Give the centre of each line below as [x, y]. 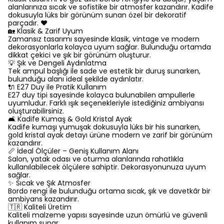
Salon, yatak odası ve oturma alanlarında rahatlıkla [96, 159]
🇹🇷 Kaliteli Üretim [40, 207]
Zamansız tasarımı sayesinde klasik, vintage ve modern [104, 39]
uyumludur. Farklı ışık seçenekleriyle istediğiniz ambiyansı [106, 103]
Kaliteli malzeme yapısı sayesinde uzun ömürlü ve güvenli [108, 215]
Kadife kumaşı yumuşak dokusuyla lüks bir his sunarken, [104, 127]
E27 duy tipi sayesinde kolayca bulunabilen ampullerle [101, 95]
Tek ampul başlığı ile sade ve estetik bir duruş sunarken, [104, 71]
